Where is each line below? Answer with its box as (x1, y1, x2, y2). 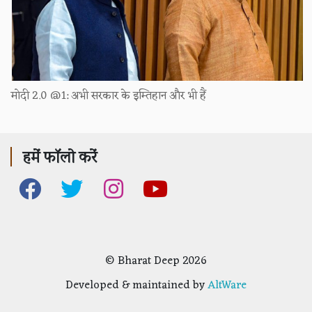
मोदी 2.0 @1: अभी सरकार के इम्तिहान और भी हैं (10, 86, 206, 106)
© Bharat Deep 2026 (105, 251, 207, 271)
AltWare (208, 275, 247, 295)
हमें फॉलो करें (22, 143, 97, 170)
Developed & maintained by (65, 275, 208, 295)
